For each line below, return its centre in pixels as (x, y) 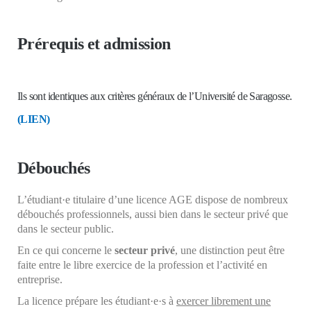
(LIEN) (34, 119)
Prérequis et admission (94, 43)
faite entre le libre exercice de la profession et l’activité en (142, 264)
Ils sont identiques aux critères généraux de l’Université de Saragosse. (155, 96)
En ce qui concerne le (66, 250)
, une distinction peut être (230, 250)
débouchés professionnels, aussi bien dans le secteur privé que (153, 214)
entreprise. (40, 279)
